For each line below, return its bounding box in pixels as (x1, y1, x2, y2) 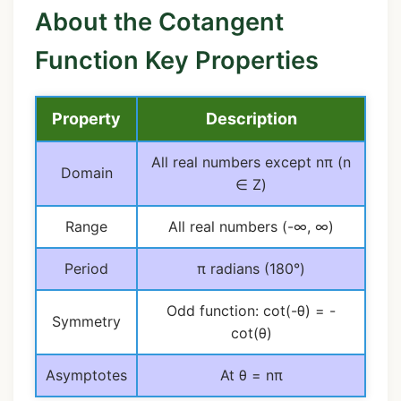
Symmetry (52, 311, 121, 330)
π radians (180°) (197, 259, 305, 277)
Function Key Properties (35, 46, 319, 76)
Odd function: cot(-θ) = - (166, 301, 336, 320)
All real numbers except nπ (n (151, 152, 351, 171)
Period (64, 259, 108, 277)
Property (52, 108, 121, 128)
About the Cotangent (35, 7, 284, 38)
